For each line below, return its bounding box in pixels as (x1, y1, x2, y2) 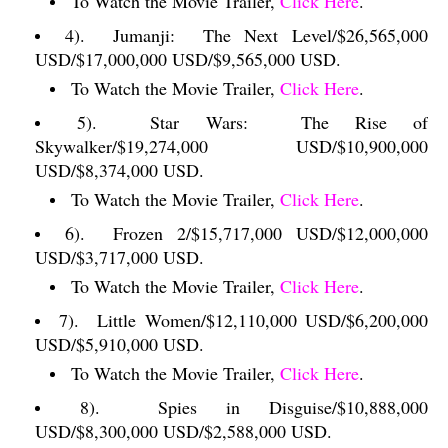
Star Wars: (150, 110, 248, 134)
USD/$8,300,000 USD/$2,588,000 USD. (35, 419, 332, 443)
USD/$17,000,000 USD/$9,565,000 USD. (35, 47, 341, 71)
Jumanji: (112, 23, 175, 47)
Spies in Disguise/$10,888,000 (158, 395, 429, 419)
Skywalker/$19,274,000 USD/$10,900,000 (35, 134, 428, 158)
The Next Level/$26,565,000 (202, 23, 429, 47)
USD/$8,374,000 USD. (35, 158, 204, 182)
